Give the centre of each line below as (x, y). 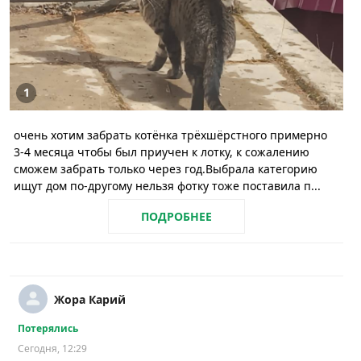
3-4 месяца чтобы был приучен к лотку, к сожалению (162, 151)
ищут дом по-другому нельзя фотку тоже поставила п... (167, 185)
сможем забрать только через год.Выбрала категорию (166, 168)
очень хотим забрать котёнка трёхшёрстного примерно (170, 135)
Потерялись (48, 329)
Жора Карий (90, 300)
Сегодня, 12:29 (52, 349)
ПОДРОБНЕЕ (176, 217)
